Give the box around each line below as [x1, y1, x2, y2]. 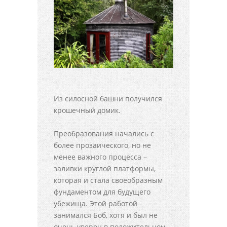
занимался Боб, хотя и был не [54, 210, 158, 220]
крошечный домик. [54, 105, 121, 115]
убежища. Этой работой [54, 198, 137, 208]
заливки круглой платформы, [54, 163, 156, 173]
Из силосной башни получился [54, 93, 162, 103]
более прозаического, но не [54, 140, 151, 150]
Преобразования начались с [54, 128, 154, 138]
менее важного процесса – [54, 152, 147, 162]
